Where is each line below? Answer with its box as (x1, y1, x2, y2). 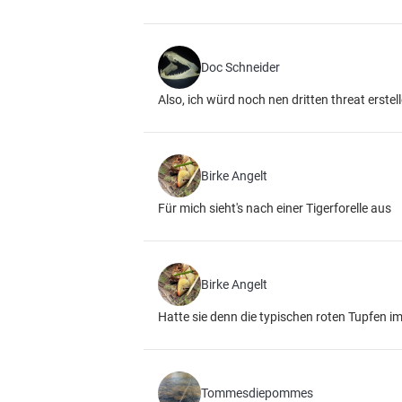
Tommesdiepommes (201, 386, 313, 400)
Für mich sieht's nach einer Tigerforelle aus (158, 201, 391, 215)
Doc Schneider (201, 60, 280, 74)
